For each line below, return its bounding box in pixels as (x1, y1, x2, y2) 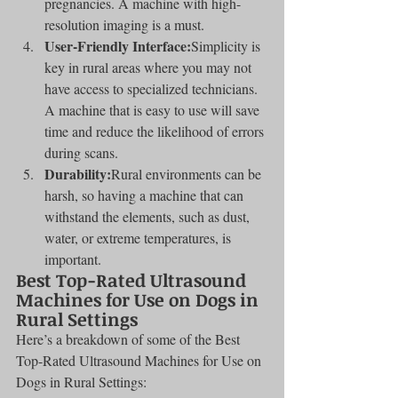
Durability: (44, 163, 111, 184)
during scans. (44, 142, 118, 162)
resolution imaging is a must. (44, 14, 204, 34)
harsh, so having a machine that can (44, 185, 247, 204)
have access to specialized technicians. (44, 78, 261, 98)
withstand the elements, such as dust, (44, 206, 253, 226)
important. (44, 249, 101, 268)
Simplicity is (191, 36, 264, 55)
